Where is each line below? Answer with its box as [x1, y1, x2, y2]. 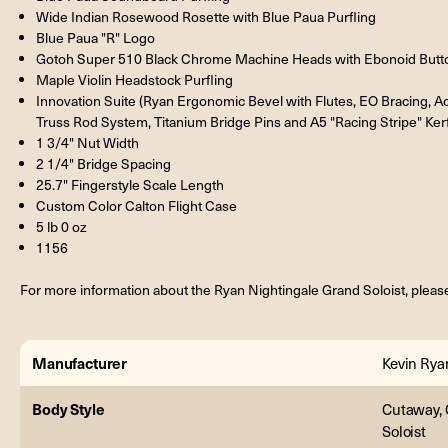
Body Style [32, 397, 105, 419]
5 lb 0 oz [36, 216, 88, 236]
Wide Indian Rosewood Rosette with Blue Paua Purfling [36, 6, 377, 26]
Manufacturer [32, 351, 128, 373]
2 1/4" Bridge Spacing [36, 153, 172, 173]
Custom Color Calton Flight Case [36, 195, 238, 215]
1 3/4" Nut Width [36, 132, 140, 152]
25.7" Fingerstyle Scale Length [36, 174, 225, 194]
